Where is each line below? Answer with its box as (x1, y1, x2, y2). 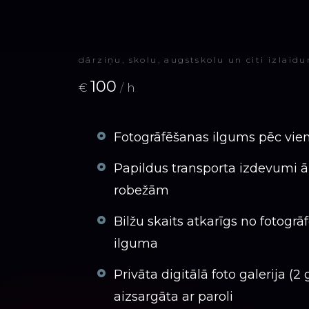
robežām (114, 183, 169, 198)
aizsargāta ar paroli (114, 289, 233, 304)
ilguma (114, 236, 158, 251)
